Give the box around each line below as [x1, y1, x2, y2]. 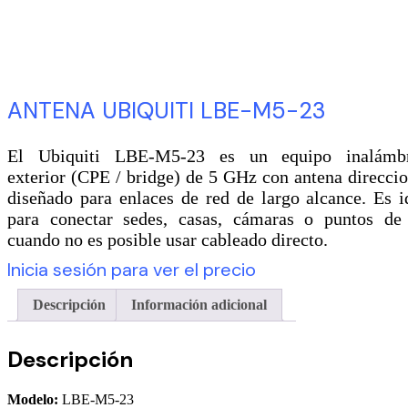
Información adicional [131, 297, 267, 313]
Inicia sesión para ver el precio [7, 258, 256, 282]
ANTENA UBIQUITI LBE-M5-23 [7, 96, 326, 127]
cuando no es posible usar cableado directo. [7, 229, 328, 250]
